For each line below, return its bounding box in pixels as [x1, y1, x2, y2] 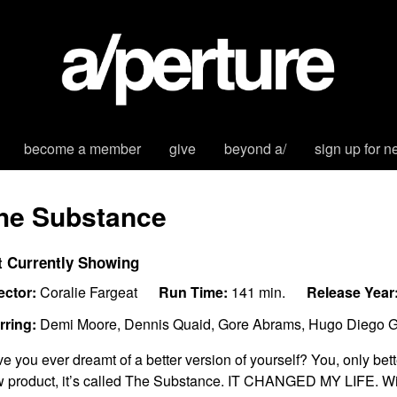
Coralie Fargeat [36, 282, 137, 302]
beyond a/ [223, 138, 286, 159]
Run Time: [159, 282, 228, 302]
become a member [23, 138, 141, 159]
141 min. [228, 282, 285, 302]
